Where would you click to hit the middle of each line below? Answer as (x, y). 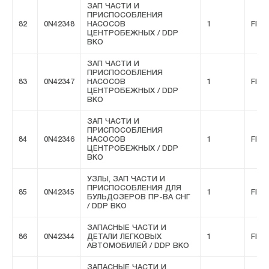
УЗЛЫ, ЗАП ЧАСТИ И (126, 180)
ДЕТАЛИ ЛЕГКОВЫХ (124, 237)
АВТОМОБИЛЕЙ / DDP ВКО (138, 246)
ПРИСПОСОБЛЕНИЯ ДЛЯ (134, 189)
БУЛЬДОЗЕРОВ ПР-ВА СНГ (139, 198)
